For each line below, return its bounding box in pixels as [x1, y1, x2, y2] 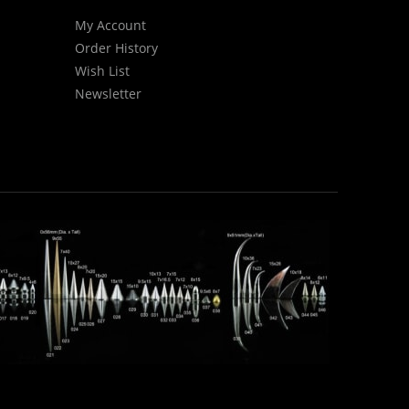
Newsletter [75, 85, 142, 102]
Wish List [75, 62, 130, 79]
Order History [75, 39, 158, 57]
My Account [75, 16, 146, 34]
